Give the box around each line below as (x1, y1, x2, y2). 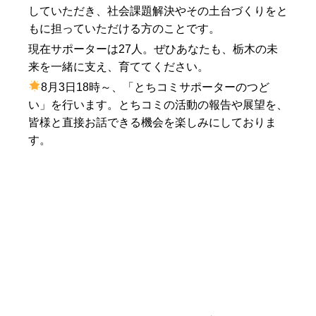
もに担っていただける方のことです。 (28, 22, 220, 35)
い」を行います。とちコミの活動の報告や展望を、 (28, 98, 288, 111)
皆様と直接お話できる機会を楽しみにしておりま (28, 116, 276, 128)
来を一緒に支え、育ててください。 (28, 60, 209, 73)
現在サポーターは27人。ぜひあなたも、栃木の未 (28, 42, 278, 55)
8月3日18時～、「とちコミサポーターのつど (41, 80, 270, 93)
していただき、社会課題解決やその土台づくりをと (28, 4, 288, 17)
